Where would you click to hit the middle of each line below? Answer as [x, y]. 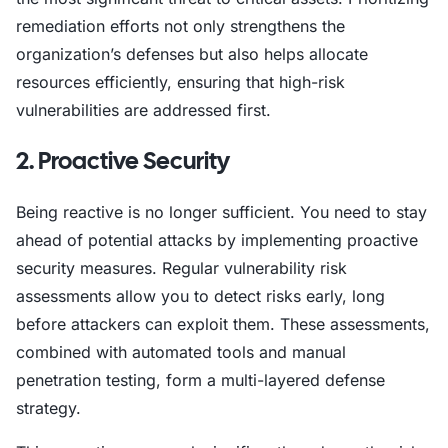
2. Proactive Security [123, 160]
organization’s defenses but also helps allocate [192, 54]
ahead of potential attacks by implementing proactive [217, 240]
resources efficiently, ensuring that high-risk [180, 82]
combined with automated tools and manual [181, 352]
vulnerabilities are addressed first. [143, 110]
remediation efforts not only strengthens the [180, 26]
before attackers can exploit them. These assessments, [223, 324]
